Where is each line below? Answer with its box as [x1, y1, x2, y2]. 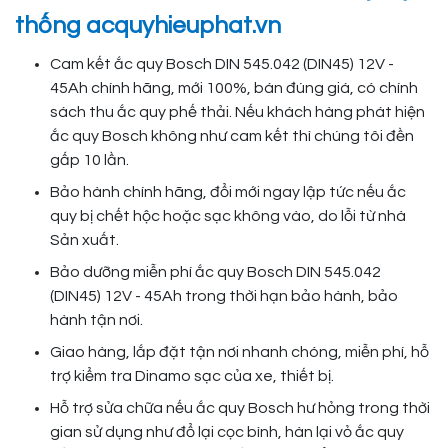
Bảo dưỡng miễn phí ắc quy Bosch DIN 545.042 [50, 264, 381, 281]
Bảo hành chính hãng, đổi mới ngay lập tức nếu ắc [50, 184, 406, 201]
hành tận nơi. [50, 312, 143, 329]
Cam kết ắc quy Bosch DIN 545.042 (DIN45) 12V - [50, 56, 394, 73]
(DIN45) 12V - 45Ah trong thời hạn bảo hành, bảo [50, 288, 398, 305]
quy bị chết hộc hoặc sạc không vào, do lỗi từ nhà [50, 208, 406, 225]
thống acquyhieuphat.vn [15, 13, 281, 39]
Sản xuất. [50, 232, 119, 249]
